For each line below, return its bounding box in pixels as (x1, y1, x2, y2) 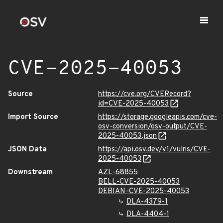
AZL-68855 (98, 168, 138, 177)
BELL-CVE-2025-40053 (98, 177, 180, 187)
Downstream (8, 168, 53, 177)
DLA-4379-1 (126, 197, 168, 207)
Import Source (8, 112, 58, 122)
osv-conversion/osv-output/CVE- (98, 122, 207, 131)
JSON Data (8, 145, 47, 154)
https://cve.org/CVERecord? (98, 90, 191, 99)
